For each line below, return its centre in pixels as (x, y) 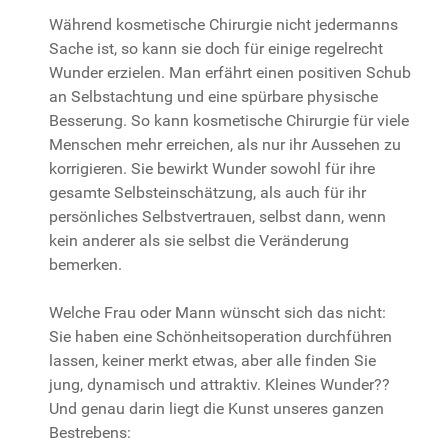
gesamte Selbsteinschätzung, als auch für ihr (207, 192)
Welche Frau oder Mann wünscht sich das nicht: (217, 312)
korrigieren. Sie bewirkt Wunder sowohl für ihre (212, 168)
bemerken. (85, 264)
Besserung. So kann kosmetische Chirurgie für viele (229, 120)
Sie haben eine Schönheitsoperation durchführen (220, 336)
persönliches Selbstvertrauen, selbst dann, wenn (217, 216)
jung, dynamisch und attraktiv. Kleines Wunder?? (219, 384)
